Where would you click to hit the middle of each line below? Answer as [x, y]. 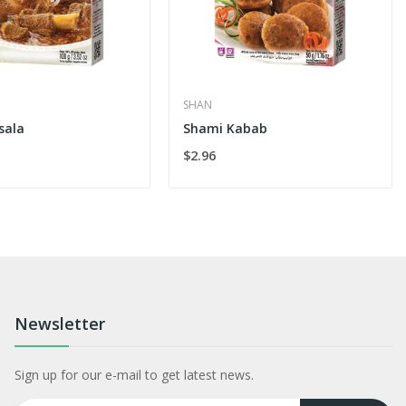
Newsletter [59, 323]
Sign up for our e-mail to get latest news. [134, 374]
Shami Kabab [226, 128]
